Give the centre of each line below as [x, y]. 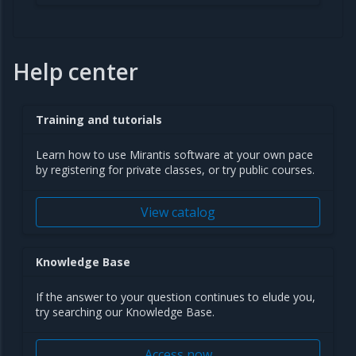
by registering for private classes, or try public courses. [175, 170]
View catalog [178, 213]
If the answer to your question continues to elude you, [176, 297]
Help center [75, 72]
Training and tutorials [99, 120]
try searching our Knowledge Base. [125, 312]
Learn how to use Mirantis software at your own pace [174, 155]
